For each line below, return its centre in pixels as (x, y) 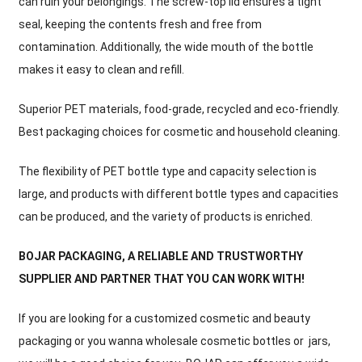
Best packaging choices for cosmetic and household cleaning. (180, 132)
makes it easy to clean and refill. (102, 70)
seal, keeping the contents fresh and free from (141, 25)
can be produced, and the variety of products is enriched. (166, 217)
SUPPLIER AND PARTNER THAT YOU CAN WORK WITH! (162, 279)
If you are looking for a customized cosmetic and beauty (165, 319)
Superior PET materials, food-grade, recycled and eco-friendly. (179, 109)
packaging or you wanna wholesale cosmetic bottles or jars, (175, 341)
